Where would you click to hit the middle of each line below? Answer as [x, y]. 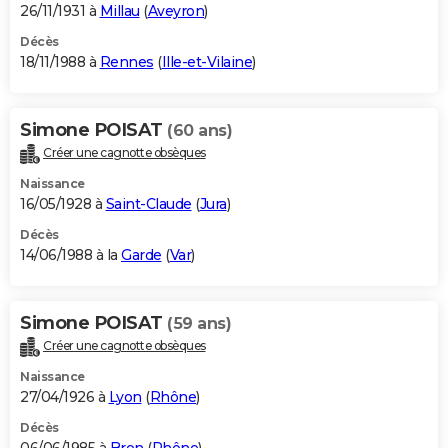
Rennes [126, 62]
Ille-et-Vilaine [206, 62]
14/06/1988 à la [70, 255]
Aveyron [175, 11]
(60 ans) [199, 131]
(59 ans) [199, 324]
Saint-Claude [148, 204]
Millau [119, 11]
